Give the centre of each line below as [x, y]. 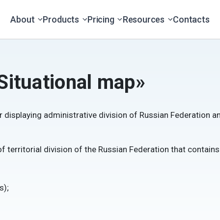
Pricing [101, 19]
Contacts [191, 19]
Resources [144, 19]
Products [61, 19]
